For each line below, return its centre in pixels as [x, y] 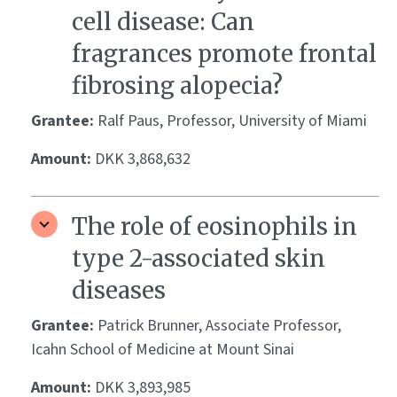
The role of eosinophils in [214, 227]
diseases [119, 291]
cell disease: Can [163, 22]
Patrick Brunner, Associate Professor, [219, 326]
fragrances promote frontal [224, 54]
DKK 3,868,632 [143, 160]
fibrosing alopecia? [177, 86]
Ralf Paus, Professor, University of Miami [232, 121]
